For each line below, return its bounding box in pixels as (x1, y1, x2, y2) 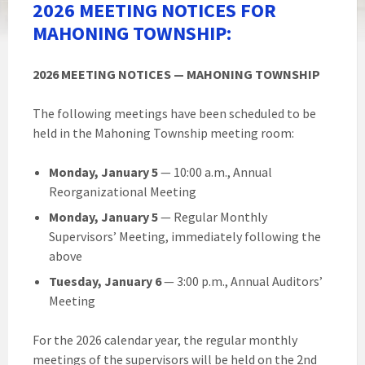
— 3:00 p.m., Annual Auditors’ (161, 273, 323, 289)
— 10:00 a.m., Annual (158, 164, 272, 180)
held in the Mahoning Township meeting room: (33, 125, 294, 141)
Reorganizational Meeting (49, 183, 196, 200)
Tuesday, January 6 (49, 273, 161, 289)
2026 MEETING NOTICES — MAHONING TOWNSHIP (33, 66, 320, 82)
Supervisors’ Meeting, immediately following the (49, 228, 321, 244)
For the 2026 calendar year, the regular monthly (33, 332, 297, 348)
